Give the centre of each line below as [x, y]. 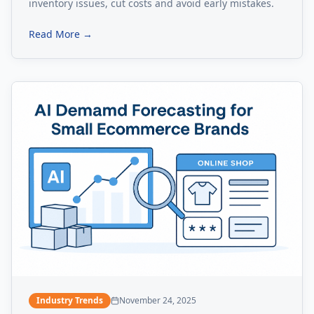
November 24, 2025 [158, 300]
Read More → [61, 34]
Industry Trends [70, 300]
